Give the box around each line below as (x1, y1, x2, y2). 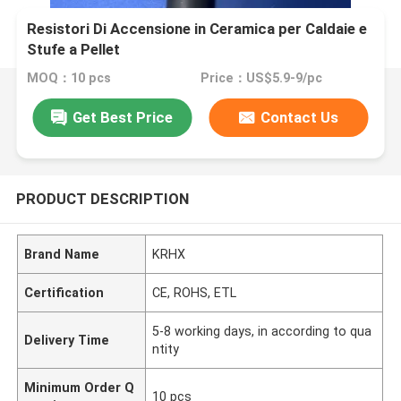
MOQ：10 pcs (27, 71, 112, 86)
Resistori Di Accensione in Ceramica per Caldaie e (27, 20, 368, 38)
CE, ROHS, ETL (152, 285, 237, 300)
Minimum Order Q (24, 380, 135, 395)
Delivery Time (24, 332, 110, 347)
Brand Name (24, 246, 100, 261)
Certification (24, 285, 105, 300)
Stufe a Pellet (27, 40, 121, 59)
